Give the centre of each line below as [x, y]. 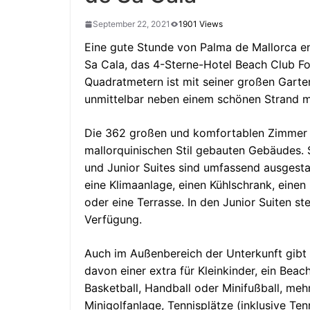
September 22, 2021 [131, 24]
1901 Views [201, 24]
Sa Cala [104, 64]
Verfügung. [113, 219]
